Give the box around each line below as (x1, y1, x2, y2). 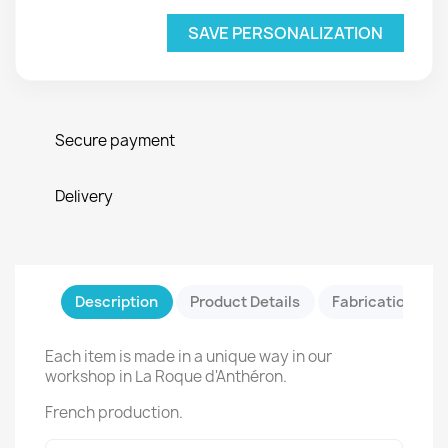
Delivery (55, 185, 113, 207)
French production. (45, 401, 183, 423)
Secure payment (55, 129, 175, 151)
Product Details (190, 291, 301, 312)
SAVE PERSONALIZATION (188, 21, 383, 44)
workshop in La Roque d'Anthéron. (45, 365, 287, 387)
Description (75, 291, 159, 312)
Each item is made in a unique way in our (45, 345, 332, 367)
